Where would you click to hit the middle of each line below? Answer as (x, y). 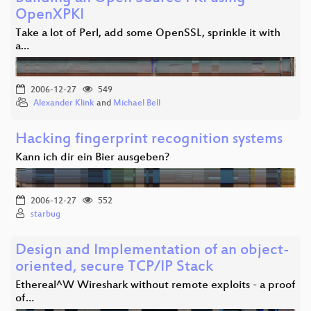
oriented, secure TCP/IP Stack (114, 267)
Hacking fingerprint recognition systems (149, 140)
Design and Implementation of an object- (152, 251)
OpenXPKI (50, 15)
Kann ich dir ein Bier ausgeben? (92, 158)
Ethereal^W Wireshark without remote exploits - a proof (155, 285)
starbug (45, 214)
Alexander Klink (64, 103)
